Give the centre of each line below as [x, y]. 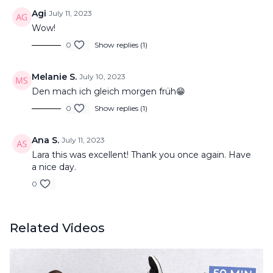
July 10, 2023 [102, 76]
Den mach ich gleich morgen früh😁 [108, 91]
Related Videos [57, 228]
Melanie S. [54, 77]
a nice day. [54, 167]
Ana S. [45, 140]
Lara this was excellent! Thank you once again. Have [141, 155]
